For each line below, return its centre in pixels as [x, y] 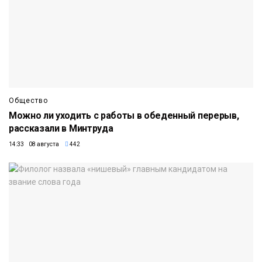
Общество [28, 100]
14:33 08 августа [34, 144]
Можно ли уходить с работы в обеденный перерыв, [124, 115]
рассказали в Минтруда [61, 128]
